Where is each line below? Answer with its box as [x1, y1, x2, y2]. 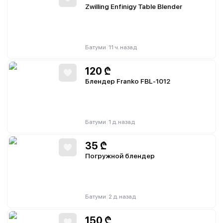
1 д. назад [109, 118, 135, 125]
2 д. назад [109, 193, 136, 200]
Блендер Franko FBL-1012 [85, 77, 170, 85]
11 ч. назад [109, 44, 137, 51]
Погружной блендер [85, 152, 155, 160]
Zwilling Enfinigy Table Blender [85, 2, 182, 10]
